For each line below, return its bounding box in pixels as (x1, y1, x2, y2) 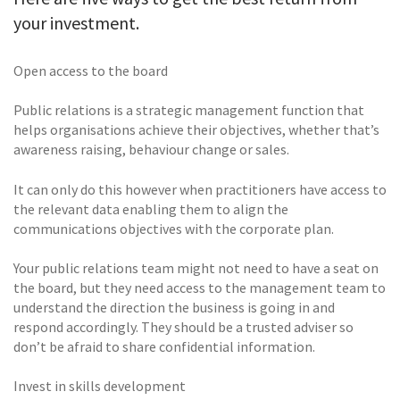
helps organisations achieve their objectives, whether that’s (13, 121, 379, 139)
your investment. (13, 11, 139, 34)
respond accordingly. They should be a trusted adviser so (13, 318, 354, 337)
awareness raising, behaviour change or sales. (13, 140, 289, 159)
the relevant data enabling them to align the (13, 199, 288, 218)
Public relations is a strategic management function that (13, 101, 364, 120)
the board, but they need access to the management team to (13, 279, 386, 297)
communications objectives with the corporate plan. (13, 219, 334, 237)
